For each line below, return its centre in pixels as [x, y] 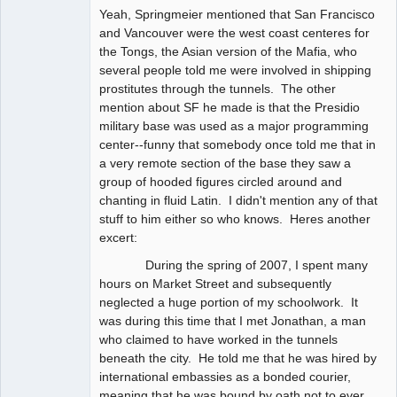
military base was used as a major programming [234, 125]
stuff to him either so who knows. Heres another [235, 218]
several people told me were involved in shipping [235, 70]
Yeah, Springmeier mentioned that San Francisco [237, 14]
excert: [118, 237]
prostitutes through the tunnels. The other [218, 88]
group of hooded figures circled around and [221, 181]
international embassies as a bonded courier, [225, 376]
